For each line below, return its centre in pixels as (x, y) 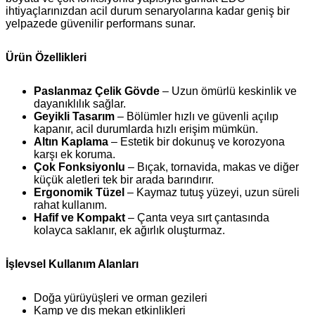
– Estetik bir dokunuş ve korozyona (197, 141)
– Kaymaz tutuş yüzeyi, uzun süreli (212, 192)
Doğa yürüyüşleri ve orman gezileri (121, 297)
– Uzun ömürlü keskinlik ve (228, 91)
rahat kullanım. (70, 205)
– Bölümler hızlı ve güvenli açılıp (197, 116)
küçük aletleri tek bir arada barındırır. (124, 179)
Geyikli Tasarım (74, 116)
